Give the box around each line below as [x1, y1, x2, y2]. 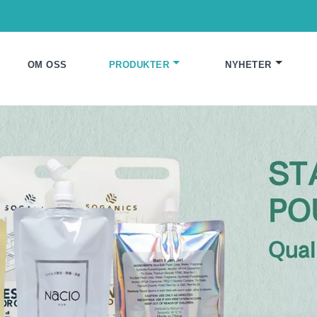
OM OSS [27, 59, 67, 71]
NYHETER [225, 59, 272, 71]
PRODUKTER [108, 59, 169, 71]
